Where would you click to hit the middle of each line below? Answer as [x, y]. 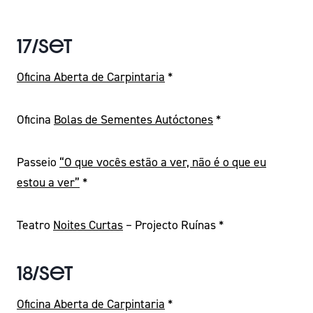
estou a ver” [48, 182]
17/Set [44, 46]
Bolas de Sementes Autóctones [133, 119]
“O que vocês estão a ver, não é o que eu [163, 162]
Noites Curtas [88, 225]
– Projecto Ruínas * [173, 225]
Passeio [38, 162]
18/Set [45, 273]
